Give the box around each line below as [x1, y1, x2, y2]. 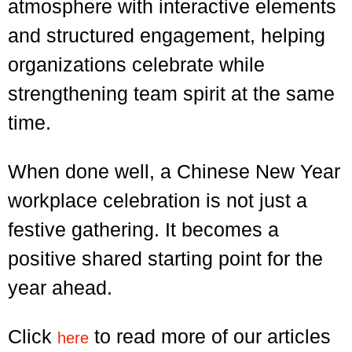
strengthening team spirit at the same [8, 82, 335, 104]
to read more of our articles [89, 325, 331, 347]
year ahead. [8, 277, 112, 299]
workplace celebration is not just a [8, 189, 307, 211]
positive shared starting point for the [8, 247, 323, 269]
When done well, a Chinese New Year [8, 160, 340, 182]
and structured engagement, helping [8, 24, 325, 46]
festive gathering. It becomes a [8, 218, 279, 240]
